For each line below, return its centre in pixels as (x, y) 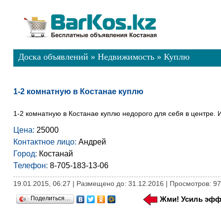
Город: (25, 154)
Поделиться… (50, 198)
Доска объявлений (53, 57)
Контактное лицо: (45, 142)
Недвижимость (126, 57)
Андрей (91, 142)
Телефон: (30, 166)
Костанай (55, 154)
